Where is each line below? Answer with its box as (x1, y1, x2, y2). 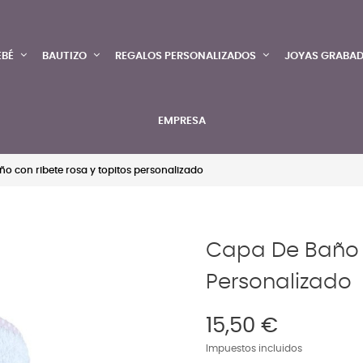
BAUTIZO (42, 51, 87, 62)
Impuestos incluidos (206, 344, 302, 353)
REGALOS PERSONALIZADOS (115, 51, 256, 62)
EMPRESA (157, 116, 206, 126)
